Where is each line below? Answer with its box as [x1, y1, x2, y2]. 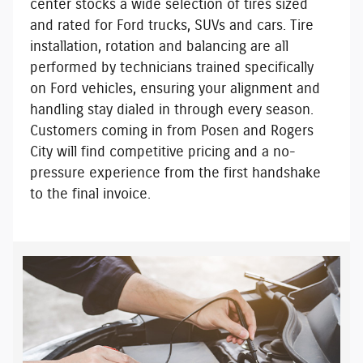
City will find [29, 145, 109, 160]
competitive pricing [109, 145, 230, 160]
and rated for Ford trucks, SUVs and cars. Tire [29, 19, 314, 34]
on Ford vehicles [29, 82, 133, 97]
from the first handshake [160, 166, 321, 181]
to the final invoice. [29, 187, 151, 203]
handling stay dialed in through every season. [29, 103, 314, 118]
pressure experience [29, 166, 160, 181]
